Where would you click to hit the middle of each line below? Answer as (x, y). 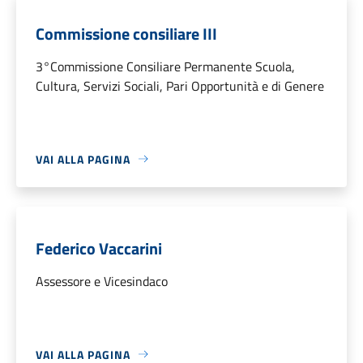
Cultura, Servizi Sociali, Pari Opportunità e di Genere (180, 85)
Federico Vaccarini (99, 248)
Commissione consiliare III (126, 33)
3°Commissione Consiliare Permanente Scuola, (165, 66)
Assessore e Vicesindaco (102, 281)
